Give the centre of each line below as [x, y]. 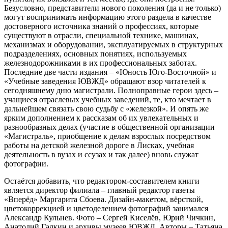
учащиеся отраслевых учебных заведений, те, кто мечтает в [108, 99]
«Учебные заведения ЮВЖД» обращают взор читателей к [105, 81]
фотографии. [26, 164]
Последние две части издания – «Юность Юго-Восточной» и [110, 72]
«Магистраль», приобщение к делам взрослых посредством [107, 136]
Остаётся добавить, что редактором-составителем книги [102, 181]
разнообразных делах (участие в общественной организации [109, 127]
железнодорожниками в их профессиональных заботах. [101, 63]
